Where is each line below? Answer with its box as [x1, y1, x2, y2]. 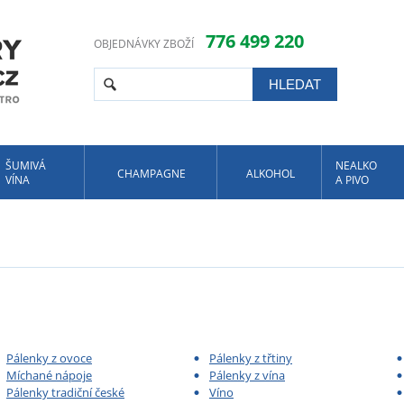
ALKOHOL [245, 166, 295, 181]
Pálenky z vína [209, 367, 285, 383]
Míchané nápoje [6, 367, 92, 383]
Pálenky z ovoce [6, 350, 92, 366]
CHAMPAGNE [117, 166, 186, 181]
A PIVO [335, 172, 369, 188]
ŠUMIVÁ [5, 158, 46, 173]
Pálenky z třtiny [209, 350, 292, 366]
